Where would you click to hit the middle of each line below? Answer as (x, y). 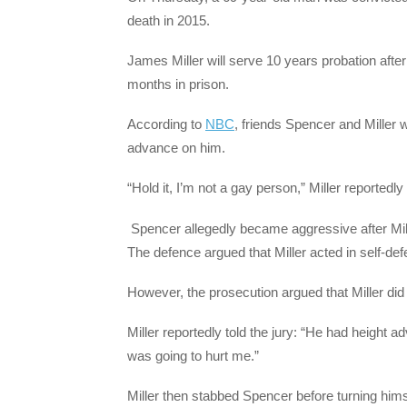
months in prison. (178, 84)
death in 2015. (169, 20)
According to (166, 124)
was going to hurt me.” (193, 356)
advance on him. (176, 148)
